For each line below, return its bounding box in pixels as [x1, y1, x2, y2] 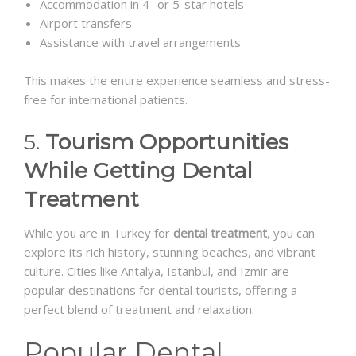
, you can [267, 225, 315, 242]
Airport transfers [40, 15, 132, 32]
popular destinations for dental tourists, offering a [24, 282, 297, 299]
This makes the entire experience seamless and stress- [24, 72, 330, 89]
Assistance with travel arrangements [40, 34, 241, 51]
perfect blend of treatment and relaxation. [24, 301, 254, 318]
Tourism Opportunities [45, 129, 288, 156]
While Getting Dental [24, 157, 253, 184]
